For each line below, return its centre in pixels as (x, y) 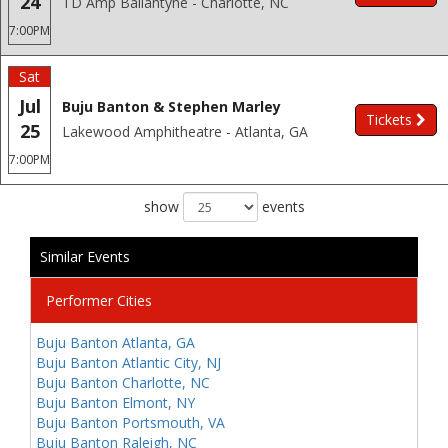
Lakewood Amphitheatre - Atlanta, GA (185, 131)
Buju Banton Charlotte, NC (123, 382)
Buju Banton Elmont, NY (115, 402)
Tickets (389, 119)
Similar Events (85, 256)
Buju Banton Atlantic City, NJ (128, 362)
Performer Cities (99, 300)
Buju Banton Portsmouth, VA (130, 422)
